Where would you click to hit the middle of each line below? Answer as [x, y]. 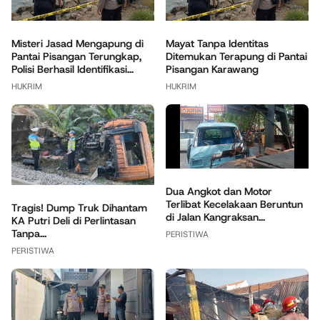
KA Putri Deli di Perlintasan [74, 220]
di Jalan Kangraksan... [215, 217]
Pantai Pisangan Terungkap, [76, 56]
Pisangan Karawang [212, 69]
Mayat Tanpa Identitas [217, 43]
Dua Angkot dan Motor [219, 192]
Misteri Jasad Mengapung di [77, 43]
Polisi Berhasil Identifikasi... [72, 69]
